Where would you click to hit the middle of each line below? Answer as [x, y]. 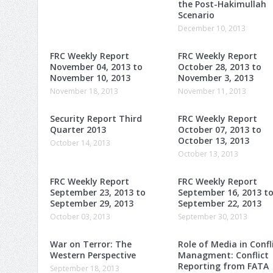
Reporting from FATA [223, 266]
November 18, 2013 [84, 91]
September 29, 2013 [92, 203]
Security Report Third [96, 118]
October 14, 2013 [80, 143]
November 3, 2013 [216, 77]
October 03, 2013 [80, 216]
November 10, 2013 [90, 77]
